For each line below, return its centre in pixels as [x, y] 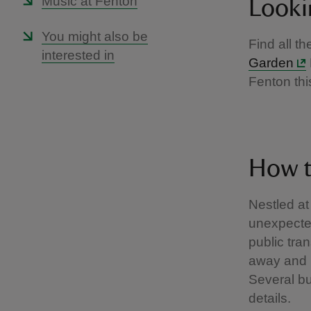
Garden [271, 63]
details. [271, 298]
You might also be [95, 36]
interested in [78, 55]
